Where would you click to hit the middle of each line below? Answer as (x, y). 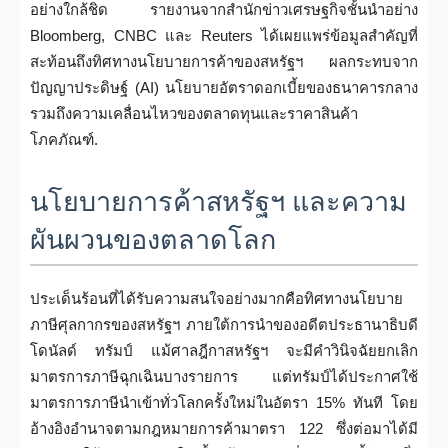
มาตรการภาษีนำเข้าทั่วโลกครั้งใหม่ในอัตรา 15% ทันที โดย (224, 402)
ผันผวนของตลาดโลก (153, 240)
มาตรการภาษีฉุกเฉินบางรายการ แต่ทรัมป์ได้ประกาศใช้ (224, 376)
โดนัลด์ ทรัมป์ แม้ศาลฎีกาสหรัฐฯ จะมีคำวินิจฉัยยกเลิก (224, 350)
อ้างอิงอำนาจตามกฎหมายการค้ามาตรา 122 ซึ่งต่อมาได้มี (224, 428)
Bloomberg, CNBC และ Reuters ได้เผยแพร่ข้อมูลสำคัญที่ (224, 35)
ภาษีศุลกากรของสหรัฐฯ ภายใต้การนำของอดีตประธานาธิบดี (224, 324)
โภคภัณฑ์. (64, 139)
